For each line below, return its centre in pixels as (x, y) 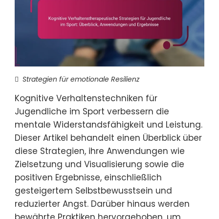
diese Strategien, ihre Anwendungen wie (100, 151)
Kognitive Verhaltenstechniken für (86, 98)
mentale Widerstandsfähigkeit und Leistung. (109, 125)
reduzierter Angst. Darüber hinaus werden (102, 204)
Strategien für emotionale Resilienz (81, 79)
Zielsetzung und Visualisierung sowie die (99, 164)
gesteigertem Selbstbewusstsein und (93, 191)
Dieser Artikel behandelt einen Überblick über (108, 138)
